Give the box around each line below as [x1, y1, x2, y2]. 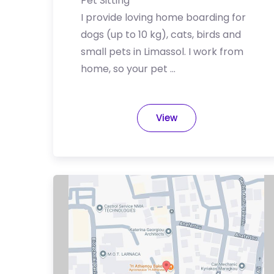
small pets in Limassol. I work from [81, 45, 243, 59]
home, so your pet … [81, 62, 176, 76]
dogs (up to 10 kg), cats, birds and [81, 28, 241, 42]
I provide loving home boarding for [81, 10, 246, 24]
